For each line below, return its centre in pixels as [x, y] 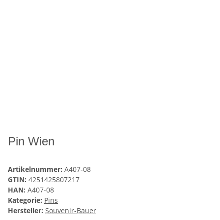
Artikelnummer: [36, 169]
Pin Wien [31, 141]
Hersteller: [26, 211]
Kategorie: [26, 200]
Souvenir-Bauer [71, 211]
